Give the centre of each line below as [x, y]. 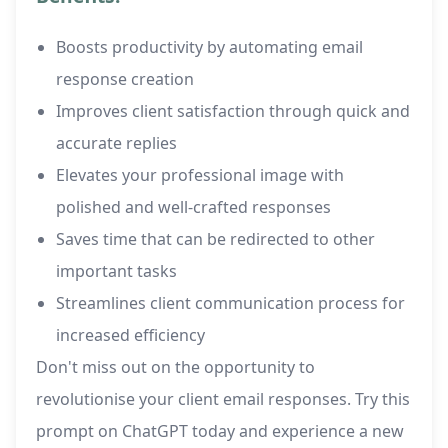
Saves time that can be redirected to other [215, 239]
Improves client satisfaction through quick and [233, 111]
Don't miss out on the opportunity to [175, 367]
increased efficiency [130, 335]
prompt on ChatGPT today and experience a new [220, 431]
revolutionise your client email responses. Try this [223, 399]
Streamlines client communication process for [230, 303]
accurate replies [116, 143]
